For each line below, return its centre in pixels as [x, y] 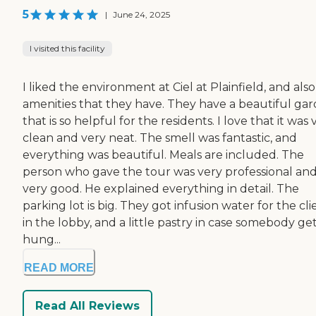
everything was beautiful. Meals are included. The [163, 155]
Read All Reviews [87, 305]
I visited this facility [67, 49]
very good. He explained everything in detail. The [161, 189]
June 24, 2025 [141, 15]
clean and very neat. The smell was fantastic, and [160, 138]
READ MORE [59, 268]
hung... [42, 240]
